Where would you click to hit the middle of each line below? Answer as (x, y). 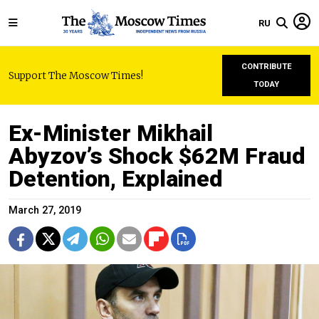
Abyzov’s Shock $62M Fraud (157, 156)
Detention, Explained (116, 179)
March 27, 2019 (45, 210)
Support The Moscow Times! (76, 75)
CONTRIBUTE (266, 67)
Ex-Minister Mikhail (111, 133)
